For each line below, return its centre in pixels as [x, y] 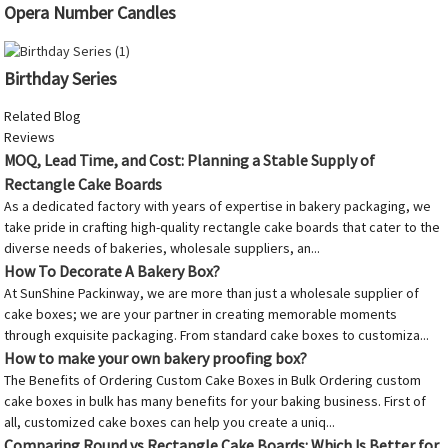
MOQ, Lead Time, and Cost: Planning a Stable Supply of [190, 160]
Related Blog [43, 116]
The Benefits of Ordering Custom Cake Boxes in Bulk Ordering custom [213, 380]
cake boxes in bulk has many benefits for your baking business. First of [215, 401]
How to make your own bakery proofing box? [156, 358]
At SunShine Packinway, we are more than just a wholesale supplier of [212, 293]
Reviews [30, 137]
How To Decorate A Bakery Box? [112, 271]
